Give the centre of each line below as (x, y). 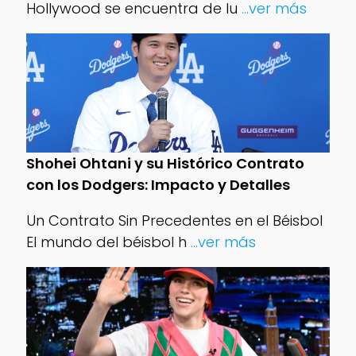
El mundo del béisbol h (106, 242)
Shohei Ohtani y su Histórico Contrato (165, 163)
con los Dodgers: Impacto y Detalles (158, 185)
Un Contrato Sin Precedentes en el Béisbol (174, 221)
